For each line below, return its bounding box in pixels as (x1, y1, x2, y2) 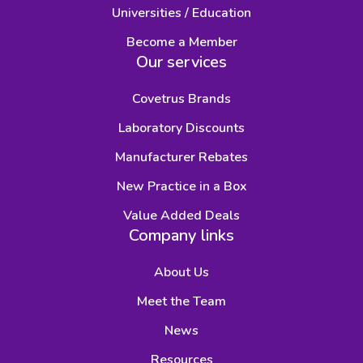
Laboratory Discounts (118, 119, 245, 138)
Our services (135, 51, 228, 74)
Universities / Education (112, 4, 251, 23)
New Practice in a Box (116, 177, 247, 196)
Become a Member (126, 33, 237, 52)
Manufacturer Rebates (115, 148, 248, 167)
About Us (154, 263, 209, 282)
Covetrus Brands (132, 90, 231, 109)
